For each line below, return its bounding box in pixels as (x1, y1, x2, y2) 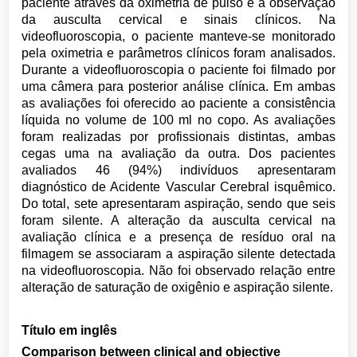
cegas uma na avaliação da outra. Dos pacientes (22, 147, 335, 160)
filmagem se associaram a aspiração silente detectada (22, 247, 335, 261)
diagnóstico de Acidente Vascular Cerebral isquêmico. (22, 180, 335, 194)
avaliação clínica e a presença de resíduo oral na (22, 230, 335, 244)
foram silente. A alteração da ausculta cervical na (22, 214, 335, 227)
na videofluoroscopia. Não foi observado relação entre (22, 264, 335, 277)
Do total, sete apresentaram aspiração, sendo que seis (22, 197, 335, 210)
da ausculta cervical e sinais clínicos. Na (22, 13, 335, 26)
